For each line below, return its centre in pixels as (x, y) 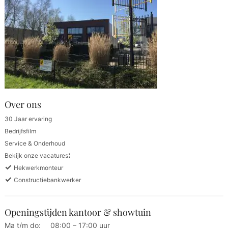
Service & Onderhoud (35, 143)
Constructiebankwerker (47, 180)
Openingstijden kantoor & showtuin (78, 212)
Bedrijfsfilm (20, 131)
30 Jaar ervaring (28, 119)
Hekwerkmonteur (38, 167)
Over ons (23, 104)
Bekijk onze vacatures (36, 155)
